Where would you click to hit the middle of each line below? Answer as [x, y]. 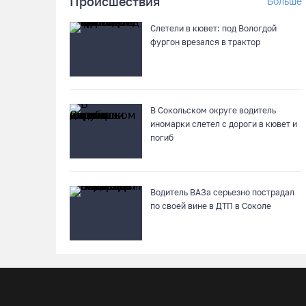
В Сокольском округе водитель [213, 110]
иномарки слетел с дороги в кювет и [224, 124]
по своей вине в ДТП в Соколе [211, 206]
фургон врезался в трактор [205, 42]
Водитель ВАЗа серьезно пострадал [222, 192]
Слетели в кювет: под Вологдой [213, 28]
